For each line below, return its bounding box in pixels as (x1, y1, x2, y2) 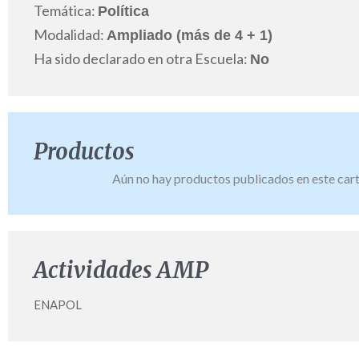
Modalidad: (34, 26, 107, 44)
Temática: (34, 2, 98, 20)
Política (98, 3, 149, 20)
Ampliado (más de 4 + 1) (107, 27, 272, 44)
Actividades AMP (34, 256, 208, 284)
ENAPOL (34, 297, 82, 313)
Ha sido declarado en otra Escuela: (34, 50, 250, 68)
